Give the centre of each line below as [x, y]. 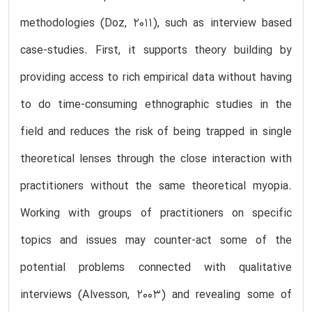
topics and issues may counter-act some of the [156, 241]
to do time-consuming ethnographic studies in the [156, 105]
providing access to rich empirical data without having [156, 78]
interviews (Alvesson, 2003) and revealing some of [156, 295]
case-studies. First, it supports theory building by [156, 50]
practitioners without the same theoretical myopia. [156, 186]
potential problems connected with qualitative [156, 268]
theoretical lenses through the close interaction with [156, 159]
